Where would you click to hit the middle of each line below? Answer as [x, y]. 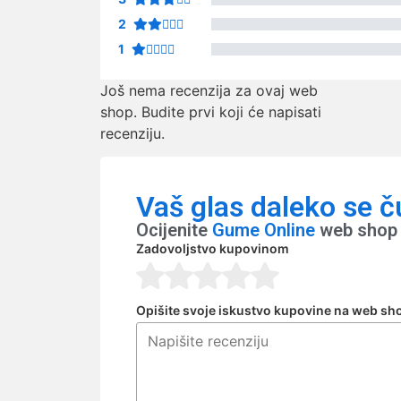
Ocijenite [174, 230]
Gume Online [266, 230]
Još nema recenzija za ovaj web [209, 90]
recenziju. [132, 133]
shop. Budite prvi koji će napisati [211, 112]
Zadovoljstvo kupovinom [213, 249]
